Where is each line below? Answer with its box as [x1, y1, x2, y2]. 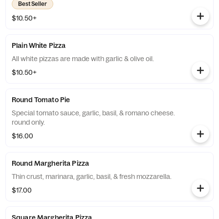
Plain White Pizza [12, 41, 66, 50]
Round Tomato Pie [12, 95, 70, 104]
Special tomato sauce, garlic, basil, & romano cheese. [12, 109, 175, 117]
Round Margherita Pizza [12, 159, 89, 168]
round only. [12, 118, 45, 127]
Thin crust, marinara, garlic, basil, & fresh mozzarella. [12, 172, 172, 181]
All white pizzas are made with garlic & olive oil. [12, 54, 154, 63]
